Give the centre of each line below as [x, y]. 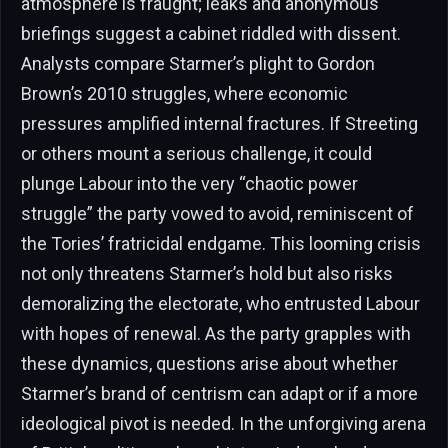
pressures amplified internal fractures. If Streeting [219, 124]
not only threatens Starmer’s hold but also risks [207, 274]
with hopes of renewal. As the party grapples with [216, 334]
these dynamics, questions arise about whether [209, 364]
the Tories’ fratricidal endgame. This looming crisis [221, 244]
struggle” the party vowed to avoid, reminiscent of [217, 214]
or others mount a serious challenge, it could [196, 154]
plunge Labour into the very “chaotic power [189, 184]
